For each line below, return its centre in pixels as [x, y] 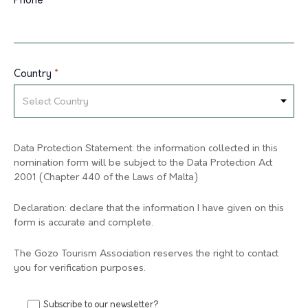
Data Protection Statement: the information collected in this [146, 149]
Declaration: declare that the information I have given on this [149, 209]
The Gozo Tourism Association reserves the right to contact [146, 254]
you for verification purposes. [80, 268]
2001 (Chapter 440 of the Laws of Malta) [106, 178]
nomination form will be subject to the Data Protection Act [143, 163]
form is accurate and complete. [84, 223]
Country [34, 75]
